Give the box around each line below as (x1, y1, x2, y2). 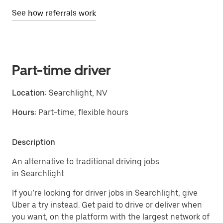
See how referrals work (12, 8, 96, 18)
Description (12, 137, 55, 147)
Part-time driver (12, 62, 111, 79)
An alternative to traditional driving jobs (12, 157, 159, 166)
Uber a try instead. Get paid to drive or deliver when (12, 200, 202, 210)
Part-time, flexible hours (38, 108, 128, 117)
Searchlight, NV (47, 88, 108, 98)
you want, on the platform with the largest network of (12, 212, 210, 222)
